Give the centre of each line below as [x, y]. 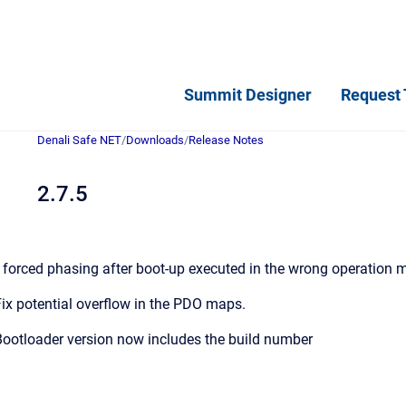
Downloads [155, 140]
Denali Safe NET [79, 140]
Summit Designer [248, 94]
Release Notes [226, 140]
